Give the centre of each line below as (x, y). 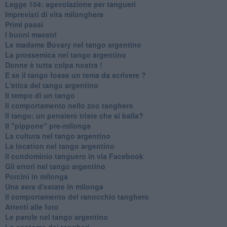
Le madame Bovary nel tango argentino (73, 44)
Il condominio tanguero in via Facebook (74, 156)
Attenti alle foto (32, 206)
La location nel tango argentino (60, 146)
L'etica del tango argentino (51, 85)
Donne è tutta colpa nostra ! (53, 65)
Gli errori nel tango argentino (55, 166)
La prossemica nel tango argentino (65, 54)
